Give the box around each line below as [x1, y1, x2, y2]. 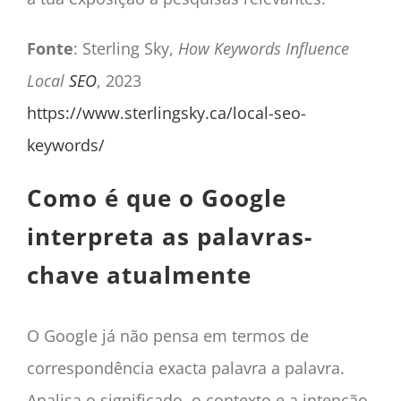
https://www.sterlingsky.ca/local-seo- [26, 101, 306, 124]
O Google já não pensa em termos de [26, 325, 309, 347]
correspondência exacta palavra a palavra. [26, 357, 345, 380]
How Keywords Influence [177, 37, 349, 59]
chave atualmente [26, 258, 252, 291]
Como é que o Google [26, 181, 286, 214]
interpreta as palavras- [26, 219, 312, 252]
